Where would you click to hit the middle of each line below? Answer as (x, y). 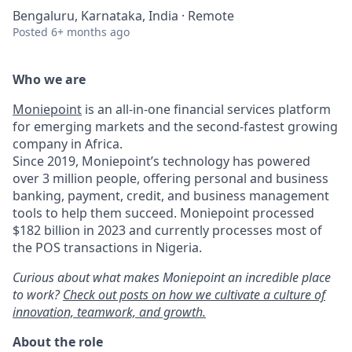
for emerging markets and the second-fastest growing (175, 126)
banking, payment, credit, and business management (171, 196)
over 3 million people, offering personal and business (170, 178)
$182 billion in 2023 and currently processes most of (167, 230)
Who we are (49, 79)
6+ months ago (90, 32)
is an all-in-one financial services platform (206, 109)
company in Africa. (68, 144)
